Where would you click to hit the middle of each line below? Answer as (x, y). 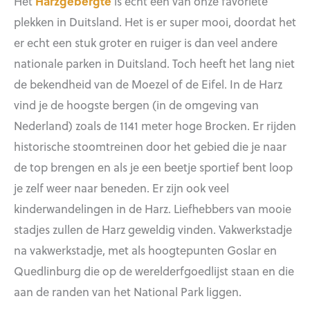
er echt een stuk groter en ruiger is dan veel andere (146, 42)
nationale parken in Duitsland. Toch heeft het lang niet (154, 63)
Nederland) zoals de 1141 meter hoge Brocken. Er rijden (155, 125)
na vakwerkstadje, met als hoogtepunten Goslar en (145, 249)
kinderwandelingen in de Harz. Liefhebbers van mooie (153, 208)
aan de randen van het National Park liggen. (129, 291)
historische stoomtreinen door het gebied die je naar (150, 146)
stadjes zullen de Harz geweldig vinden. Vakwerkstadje (153, 229)
